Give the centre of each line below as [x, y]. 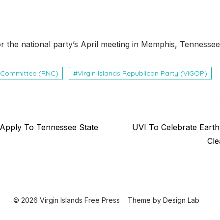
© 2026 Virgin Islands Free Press [66, 200]
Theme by [145, 200]
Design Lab [181, 200]
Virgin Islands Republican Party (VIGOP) [142, 73]
